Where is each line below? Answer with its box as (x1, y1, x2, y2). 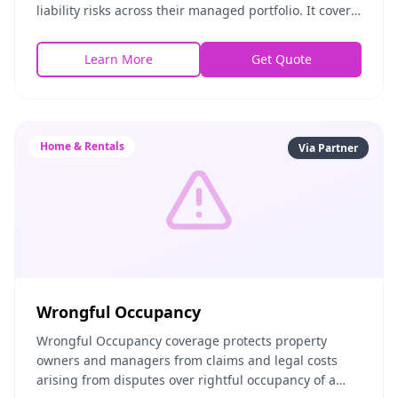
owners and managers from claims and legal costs (36, 352, 338, 369)
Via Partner (298, 140, 358, 155)
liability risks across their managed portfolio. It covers (36, 2, 357, 19)
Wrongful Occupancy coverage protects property (36, 332, 327, 349)
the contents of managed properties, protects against (36, 21, 356, 38)
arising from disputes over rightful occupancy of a (36, 371, 336, 388)
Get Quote (251, 51, 312, 68)
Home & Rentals (40, 139, 124, 154)
